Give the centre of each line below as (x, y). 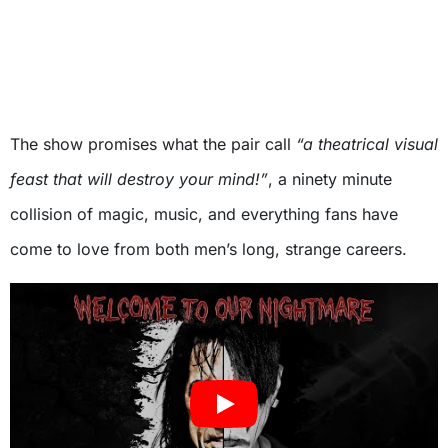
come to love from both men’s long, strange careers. (208, 249)
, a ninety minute (330, 179)
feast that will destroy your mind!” (139, 179)
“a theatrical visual (367, 144)
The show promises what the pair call (153, 144)
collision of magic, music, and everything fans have (204, 214)
